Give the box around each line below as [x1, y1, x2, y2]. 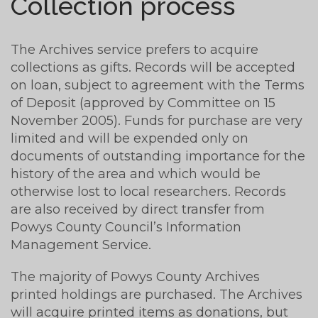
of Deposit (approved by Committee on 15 [11, 94, 275, 111]
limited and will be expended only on [11, 129, 248, 146]
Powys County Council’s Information [11, 218, 241, 235]
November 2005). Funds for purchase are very [11, 111, 302, 128]
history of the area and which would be [11, 165, 261, 182]
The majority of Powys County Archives [11, 268, 260, 285]
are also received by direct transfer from [11, 200, 265, 217]
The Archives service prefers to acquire [11, 40, 258, 57]
